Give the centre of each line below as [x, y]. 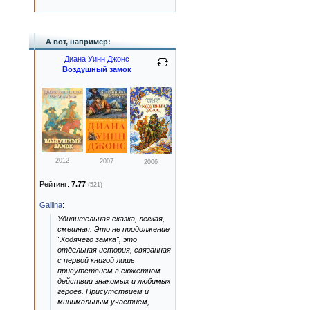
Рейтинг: [55, 184]
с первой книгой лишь [96, 260]
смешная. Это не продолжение [113, 229]
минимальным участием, [103, 302]
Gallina [51, 205]
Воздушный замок [97, 69]
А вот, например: [78, 42]
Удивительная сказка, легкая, [111, 219]
